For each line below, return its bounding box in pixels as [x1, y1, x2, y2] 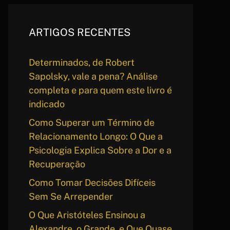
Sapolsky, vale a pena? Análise [29, 70, 158, 82]
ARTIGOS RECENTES [29, 26, 130, 39]
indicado [29, 98, 65, 109]
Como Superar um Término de [29, 117, 155, 128]
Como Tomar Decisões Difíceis [29, 177, 156, 188]
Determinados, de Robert [29, 56, 135, 68]
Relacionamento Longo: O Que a [29, 130, 163, 142]
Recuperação [29, 158, 85, 169]
